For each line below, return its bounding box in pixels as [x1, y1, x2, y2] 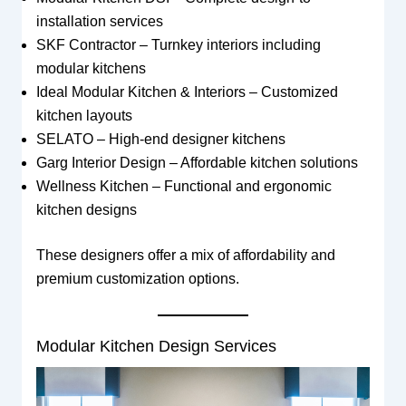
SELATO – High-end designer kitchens [35, 131, 285, 148]
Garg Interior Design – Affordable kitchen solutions [35, 155, 358, 171]
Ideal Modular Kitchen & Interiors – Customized [35, 84, 338, 101]
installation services [35, 14, 163, 30]
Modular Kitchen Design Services [35, 336, 276, 355]
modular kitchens [35, 61, 146, 77]
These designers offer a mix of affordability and [35, 247, 335, 264]
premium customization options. [35, 271, 239, 287]
